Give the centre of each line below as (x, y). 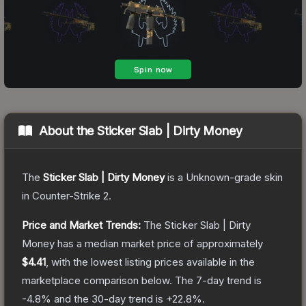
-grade (246, 177)
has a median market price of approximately (159, 243)
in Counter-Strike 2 (65, 195)
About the (68, 130)
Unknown (208, 177)
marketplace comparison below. (97, 280)
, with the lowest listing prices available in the (150, 262)
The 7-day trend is (218, 280)
